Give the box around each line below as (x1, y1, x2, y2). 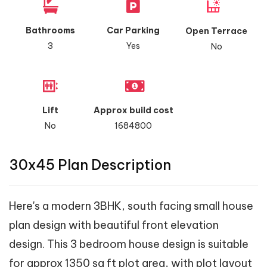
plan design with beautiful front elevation (9, 218, 219, 232)
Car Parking (107, 24, 160, 36)
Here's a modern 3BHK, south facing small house (9, 198, 253, 213)
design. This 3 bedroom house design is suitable (9, 237, 249, 251)
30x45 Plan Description (9, 156, 171, 173)
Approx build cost (93, 104, 173, 116)
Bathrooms (26, 24, 76, 36)
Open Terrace (185, 25, 248, 36)
